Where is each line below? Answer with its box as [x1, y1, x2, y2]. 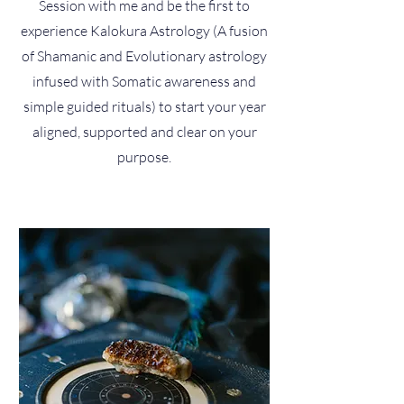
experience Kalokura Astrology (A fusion [21, 22, 268, 40]
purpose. [117, 148, 171, 166]
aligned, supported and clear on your [32, 123, 257, 141]
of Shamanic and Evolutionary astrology [22, 47, 267, 65]
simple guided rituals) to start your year [23, 97, 266, 115]
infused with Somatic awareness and [32, 72, 256, 90]
